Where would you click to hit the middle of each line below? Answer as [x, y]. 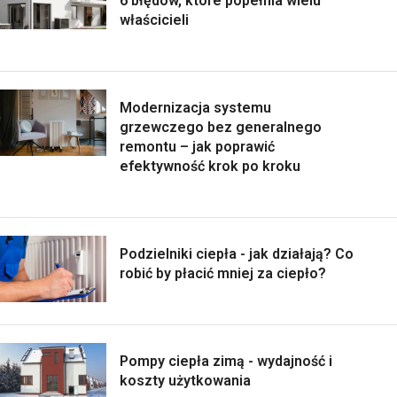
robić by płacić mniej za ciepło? [223, 274]
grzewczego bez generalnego [221, 128]
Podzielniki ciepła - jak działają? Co [237, 254]
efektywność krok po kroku [210, 167]
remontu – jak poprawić [197, 147]
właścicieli [154, 20]
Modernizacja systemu [195, 108]
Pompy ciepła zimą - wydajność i [226, 362]
